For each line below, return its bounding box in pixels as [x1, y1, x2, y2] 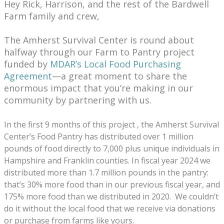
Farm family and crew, [4, 10, 99, 22]
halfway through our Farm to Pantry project [4, 46, 194, 58]
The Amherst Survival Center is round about [4, 34, 194, 46]
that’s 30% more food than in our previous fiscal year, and [4, 179, 220, 190]
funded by [4, 58, 50, 70]
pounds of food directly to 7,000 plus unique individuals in [4, 143, 219, 154]
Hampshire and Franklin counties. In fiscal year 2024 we [4, 155, 210, 166]
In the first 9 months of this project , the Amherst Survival [4, 119, 219, 130]
